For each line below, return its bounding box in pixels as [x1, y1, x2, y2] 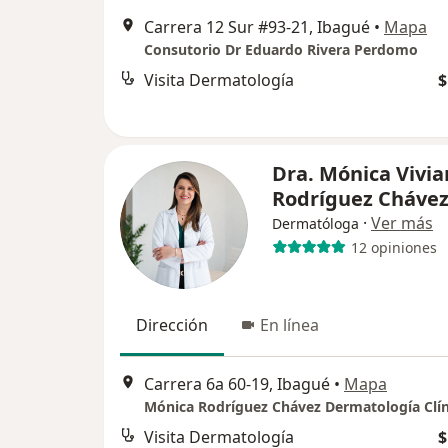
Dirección [136, 314, 208, 336]
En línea [260, 314, 319, 336]
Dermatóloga [272, 214, 359, 233]
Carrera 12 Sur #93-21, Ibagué [144, 16, 370, 39]
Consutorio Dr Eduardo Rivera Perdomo [144, 40, 418, 60]
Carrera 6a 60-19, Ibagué [144, 373, 330, 396]
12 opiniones [350, 237, 437, 257]
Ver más [371, 212, 433, 234]
